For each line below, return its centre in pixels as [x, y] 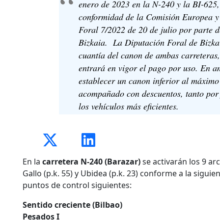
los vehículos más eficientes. [128, 106]
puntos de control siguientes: [77, 185]
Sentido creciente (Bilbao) [73, 205]
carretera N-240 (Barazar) [91, 162]
